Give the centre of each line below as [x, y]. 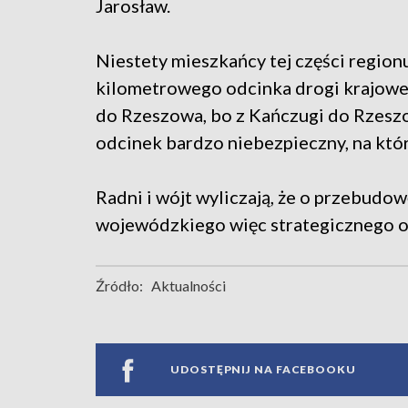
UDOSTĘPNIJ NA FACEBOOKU [263, 370]
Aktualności [189, 285]
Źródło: [119, 285]
